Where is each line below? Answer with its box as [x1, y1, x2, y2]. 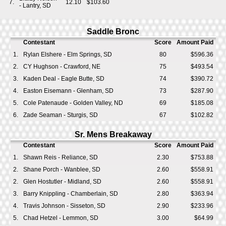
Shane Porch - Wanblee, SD [23, 166, 100, 173]
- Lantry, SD [19, 2, 51, 9]
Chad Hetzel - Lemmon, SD [23, 214, 98, 221]
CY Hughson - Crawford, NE [23, 63, 100, 70]
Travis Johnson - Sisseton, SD [23, 202, 105, 209]
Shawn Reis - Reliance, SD [23, 154, 98, 161]
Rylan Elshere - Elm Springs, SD [23, 51, 112, 58]
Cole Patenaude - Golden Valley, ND [23, 99, 123, 106]
